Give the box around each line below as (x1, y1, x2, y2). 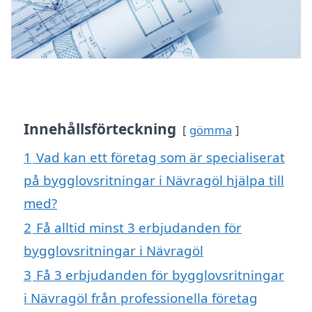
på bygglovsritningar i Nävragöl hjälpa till (24, 171, 284, 189)
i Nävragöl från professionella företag (24, 289, 258, 307)
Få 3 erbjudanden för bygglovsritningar (36, 266, 284, 284)
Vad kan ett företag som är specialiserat (36, 148, 285, 166)
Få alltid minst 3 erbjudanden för (36, 219, 242, 237)
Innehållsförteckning (24, 119, 176, 139)
